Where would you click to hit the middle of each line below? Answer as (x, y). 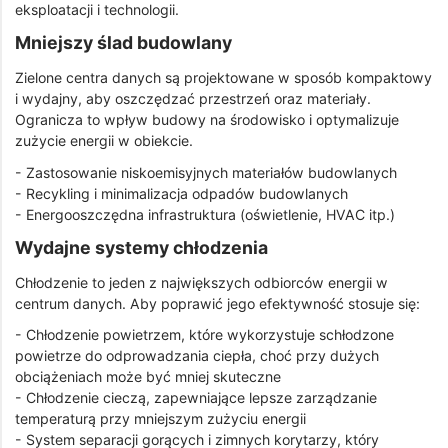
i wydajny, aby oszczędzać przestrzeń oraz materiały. (193, 98)
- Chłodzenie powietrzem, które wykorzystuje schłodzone (204, 335)
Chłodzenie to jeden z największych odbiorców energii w (201, 282)
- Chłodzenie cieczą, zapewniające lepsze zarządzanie (196, 398)
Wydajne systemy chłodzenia (141, 248)
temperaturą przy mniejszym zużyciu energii (160, 419)
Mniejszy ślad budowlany (123, 43)
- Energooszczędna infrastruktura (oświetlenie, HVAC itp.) (205, 214)
